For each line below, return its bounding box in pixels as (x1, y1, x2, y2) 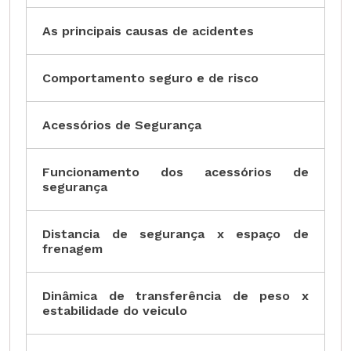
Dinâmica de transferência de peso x (42, 288, 309, 304)
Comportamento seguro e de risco (42, 71, 259, 86)
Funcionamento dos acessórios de (42, 165, 309, 180)
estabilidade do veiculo (42, 303, 187, 319)
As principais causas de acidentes (42, 24, 254, 39)
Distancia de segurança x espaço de (42, 226, 309, 242)
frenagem (42, 241, 103, 257)
